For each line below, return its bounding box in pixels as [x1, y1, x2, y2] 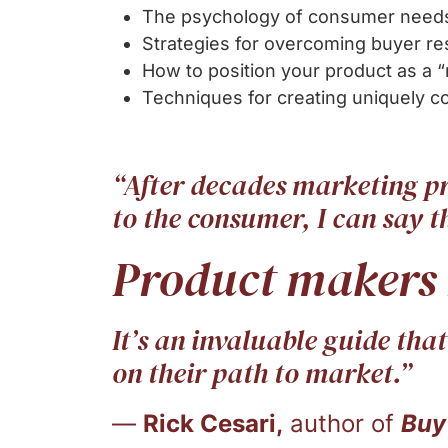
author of [283, 409, 401, 439]
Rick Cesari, [143, 409, 283, 439]
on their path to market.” [112, 354, 412, 393]
